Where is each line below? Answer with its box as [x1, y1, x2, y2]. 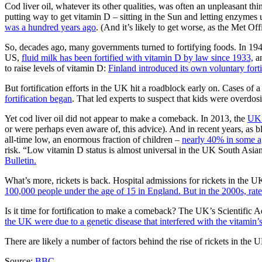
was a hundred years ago [5, 22, 96, 32]
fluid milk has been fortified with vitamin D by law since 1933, [22, 52, 253, 63]
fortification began [5, 93, 72, 104]
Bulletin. [5, 155, 36, 166]
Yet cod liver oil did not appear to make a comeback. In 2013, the [5, 113, 247, 123]
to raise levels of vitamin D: [5, 63, 108, 73]
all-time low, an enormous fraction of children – [5, 134, 182, 144]
